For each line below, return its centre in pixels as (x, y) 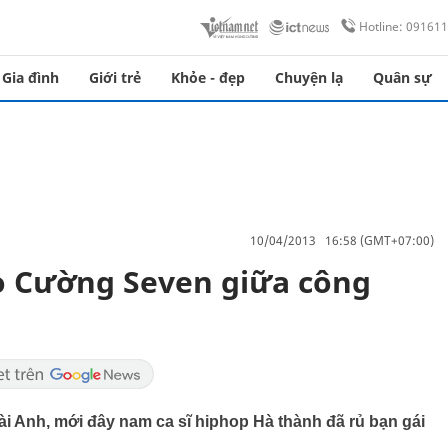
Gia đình (30, 77)
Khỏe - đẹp (208, 77)
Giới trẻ (115, 77)
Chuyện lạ (309, 77)
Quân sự (402, 77)
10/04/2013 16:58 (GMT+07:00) (342, 240)
